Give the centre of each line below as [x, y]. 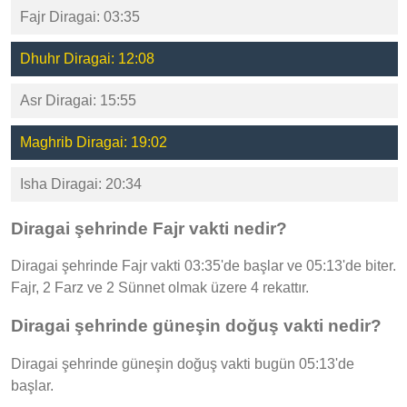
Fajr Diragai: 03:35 [80, 17]
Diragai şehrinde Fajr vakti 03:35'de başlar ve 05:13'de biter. [203, 266]
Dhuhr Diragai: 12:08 [87, 59]
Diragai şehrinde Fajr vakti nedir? [149, 228]
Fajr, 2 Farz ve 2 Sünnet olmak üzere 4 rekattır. [160, 288]
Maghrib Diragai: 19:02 [94, 143]
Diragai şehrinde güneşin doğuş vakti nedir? [196, 326]
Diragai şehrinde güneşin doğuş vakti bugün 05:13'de [183, 363]
